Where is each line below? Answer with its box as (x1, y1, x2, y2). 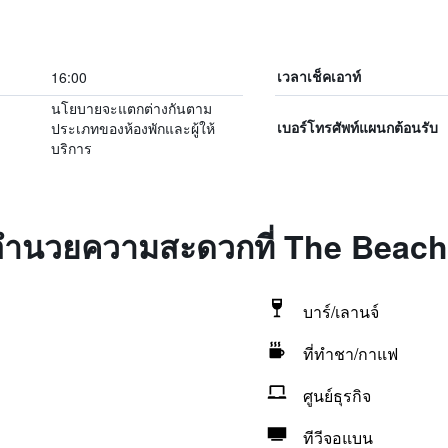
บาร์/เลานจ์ (302, 300, 379, 323)
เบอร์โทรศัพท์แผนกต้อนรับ (276, 119, 438, 136)
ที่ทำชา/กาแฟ (302, 342, 398, 365)
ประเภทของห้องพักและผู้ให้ (50, 118, 215, 138)
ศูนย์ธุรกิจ (302, 384, 371, 407)
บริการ (50, 138, 92, 158)
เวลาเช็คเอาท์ (276, 68, 361, 85)
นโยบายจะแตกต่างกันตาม (50, 98, 212, 118)
